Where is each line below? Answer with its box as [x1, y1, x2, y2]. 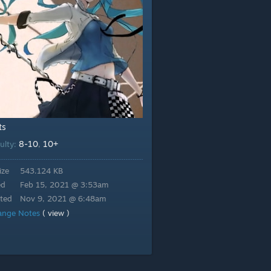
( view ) [42, 208, 70, 218]
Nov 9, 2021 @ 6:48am [20, 194, 106, 203]
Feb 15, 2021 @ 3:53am [20, 180, 109, 189]
